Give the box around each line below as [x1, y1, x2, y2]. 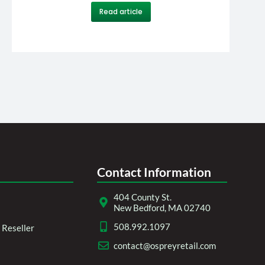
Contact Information [97, 164, 211, 179]
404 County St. [113, 191, 172, 202]
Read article [99, 6, 143, 17]
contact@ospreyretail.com [113, 240, 216, 251]
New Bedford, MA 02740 [113, 202, 211, 213]
